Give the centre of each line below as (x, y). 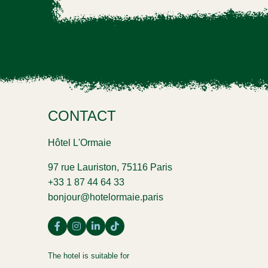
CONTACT (82, 115)
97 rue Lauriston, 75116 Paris (110, 167)
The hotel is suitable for (89, 255)
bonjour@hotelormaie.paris (106, 197)
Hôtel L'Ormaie (80, 142)
